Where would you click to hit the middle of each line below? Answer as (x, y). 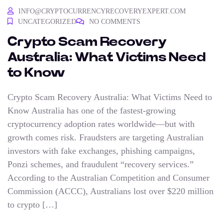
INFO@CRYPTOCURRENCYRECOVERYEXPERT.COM (102, 11)
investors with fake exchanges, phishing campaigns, (101, 151)
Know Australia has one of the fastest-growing (92, 110)
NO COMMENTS (115, 21)
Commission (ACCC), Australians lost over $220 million (111, 191)
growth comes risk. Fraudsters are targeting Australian (106, 137)
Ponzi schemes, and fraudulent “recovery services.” (101, 164)
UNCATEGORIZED (47, 21)
